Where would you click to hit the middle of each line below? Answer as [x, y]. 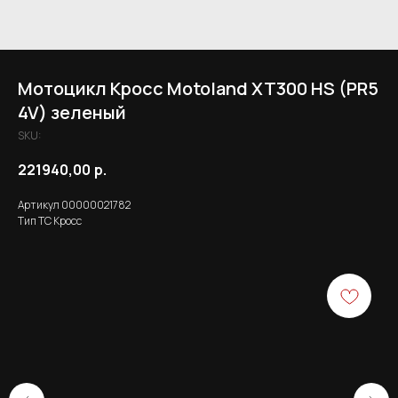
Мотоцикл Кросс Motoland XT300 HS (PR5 [198, 88]
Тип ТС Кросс [50, 221]
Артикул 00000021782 [74, 205]
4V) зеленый [72, 112]
